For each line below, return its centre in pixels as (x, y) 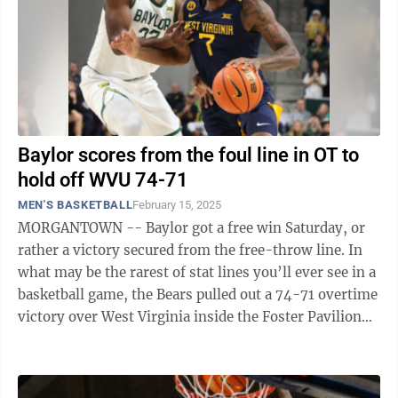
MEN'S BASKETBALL (76, 205)
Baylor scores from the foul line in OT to (188, 155)
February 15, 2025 (177, 205)
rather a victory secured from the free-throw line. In (183, 250)
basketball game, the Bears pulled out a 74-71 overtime (198, 295)
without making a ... (83, 339)
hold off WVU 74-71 (103, 180)
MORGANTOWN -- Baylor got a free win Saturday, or (191, 228)
